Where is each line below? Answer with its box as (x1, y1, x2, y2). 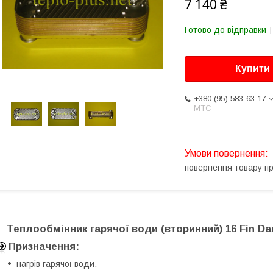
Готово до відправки (185, 25, 266, 35)
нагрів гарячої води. (16, 258, 97, 269)
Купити (235, 63, 270, 74)
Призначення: (9, 240, 79, 252)
